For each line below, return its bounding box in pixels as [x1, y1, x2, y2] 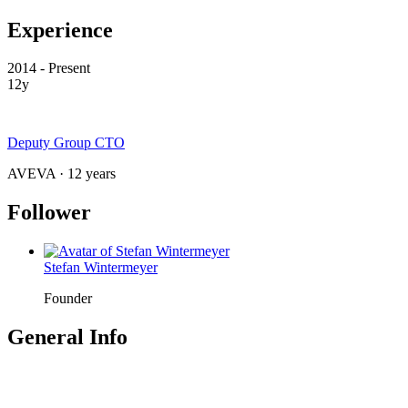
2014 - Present [7, 60, 90, 76]
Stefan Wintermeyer [44, 260, 158, 276]
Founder [44, 291, 92, 307]
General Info [7, 325, 127, 350]
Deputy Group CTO [7, 135, 125, 151]
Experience [7, 17, 113, 42]
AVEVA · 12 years [7, 166, 116, 182]
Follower [7, 200, 91, 225]
